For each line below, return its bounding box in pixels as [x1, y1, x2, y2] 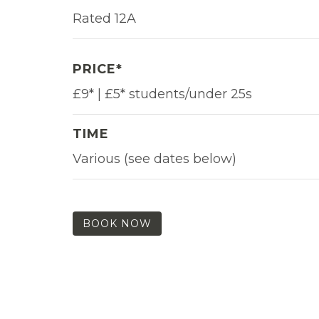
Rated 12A [73, 10, 136, 26]
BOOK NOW [83, 216, 152, 230]
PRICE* [73, 61, 122, 77]
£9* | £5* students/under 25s [73, 85, 252, 102]
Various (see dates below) [73, 150, 236, 167]
